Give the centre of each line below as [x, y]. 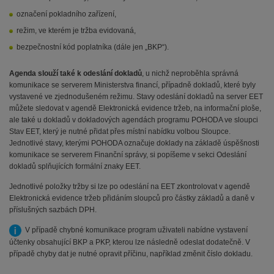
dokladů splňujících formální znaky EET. [75, 166]
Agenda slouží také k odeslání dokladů [76, 73]
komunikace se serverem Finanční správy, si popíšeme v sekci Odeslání [128, 154]
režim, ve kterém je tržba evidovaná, [76, 30]
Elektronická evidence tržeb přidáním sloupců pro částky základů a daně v [132, 198]
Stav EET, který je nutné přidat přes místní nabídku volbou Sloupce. [120, 131]
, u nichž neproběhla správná [190, 73]
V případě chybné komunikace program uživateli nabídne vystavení [135, 230]
